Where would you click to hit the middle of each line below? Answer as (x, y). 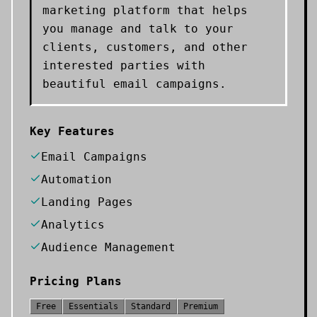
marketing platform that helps (145, 10)
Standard (151, 306)
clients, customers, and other (145, 47)
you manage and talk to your (138, 29)
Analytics (73, 225)
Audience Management (108, 247)
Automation (76, 179)
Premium (201, 306)
